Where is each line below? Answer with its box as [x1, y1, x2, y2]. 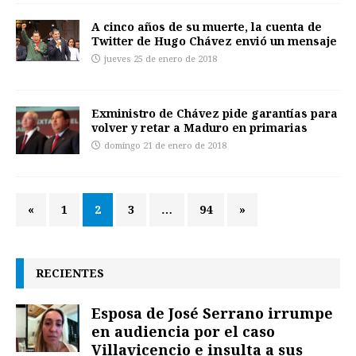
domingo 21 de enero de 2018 [104, 141, 226, 152]
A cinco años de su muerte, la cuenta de [91, 19, 322, 35]
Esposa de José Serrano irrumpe [91, 304, 333, 323]
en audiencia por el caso [91, 322, 275, 342]
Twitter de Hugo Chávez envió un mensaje [91, 33, 337, 49]
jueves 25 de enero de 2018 [104, 54, 217, 65]
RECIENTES [36, 265, 104, 281]
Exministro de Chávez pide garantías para [91, 106, 338, 122]
